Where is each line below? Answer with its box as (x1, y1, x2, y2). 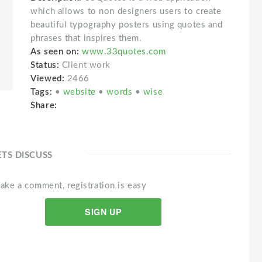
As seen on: (30, 47, 80, 56)
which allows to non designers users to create (30, 7, 222, 16)
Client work (61, 61, 111, 70)
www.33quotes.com (82, 47, 167, 56)
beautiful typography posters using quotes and (30, 20, 223, 29)
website (63, 88, 99, 96)
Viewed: (30, 74, 65, 83)
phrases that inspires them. (30, 34, 142, 43)
